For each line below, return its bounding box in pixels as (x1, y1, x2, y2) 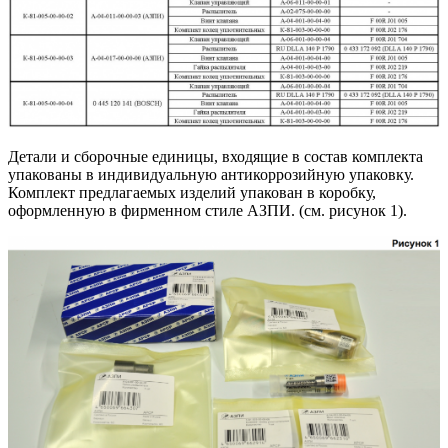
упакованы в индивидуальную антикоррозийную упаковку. (8, 165, 414, 183)
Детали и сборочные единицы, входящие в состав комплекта (8, 147, 423, 165)
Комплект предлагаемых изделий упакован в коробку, (8, 183, 376, 201)
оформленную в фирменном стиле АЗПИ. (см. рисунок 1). (8, 201, 407, 219)
